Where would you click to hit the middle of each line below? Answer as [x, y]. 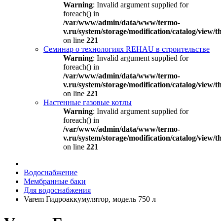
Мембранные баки [55, 181]
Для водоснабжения [57, 190]
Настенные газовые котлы [88, 102]
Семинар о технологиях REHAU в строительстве [127, 49]
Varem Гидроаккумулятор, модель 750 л [90, 199]
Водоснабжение [51, 172]
